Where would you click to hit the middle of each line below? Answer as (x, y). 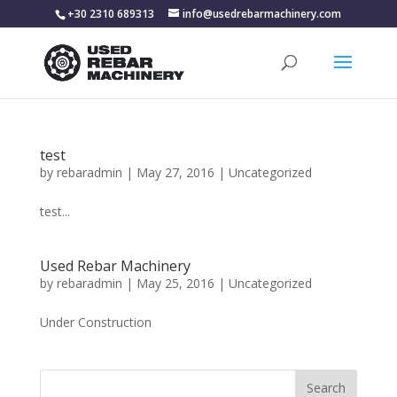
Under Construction (95, 322)
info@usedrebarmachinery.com (262, 14)
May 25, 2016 (175, 283)
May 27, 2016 (175, 172)
